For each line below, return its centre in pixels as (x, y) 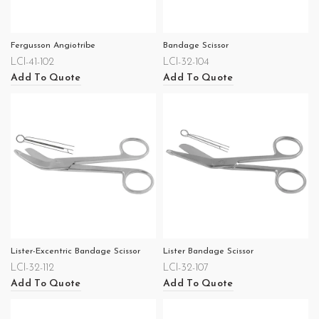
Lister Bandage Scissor (208, 251)
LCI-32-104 (186, 62)
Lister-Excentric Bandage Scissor (75, 251)
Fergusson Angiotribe (53, 46)
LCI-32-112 (32, 268)
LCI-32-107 (186, 268)
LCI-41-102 (32, 62)
